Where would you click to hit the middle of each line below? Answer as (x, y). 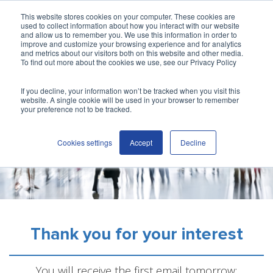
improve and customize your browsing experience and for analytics (131, 44)
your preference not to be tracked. (76, 109)
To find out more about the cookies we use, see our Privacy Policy (129, 62)
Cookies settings (84, 142)
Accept (141, 142)
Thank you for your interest (136, 234)
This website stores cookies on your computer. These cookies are (128, 16)
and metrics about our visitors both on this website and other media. (132, 53)
